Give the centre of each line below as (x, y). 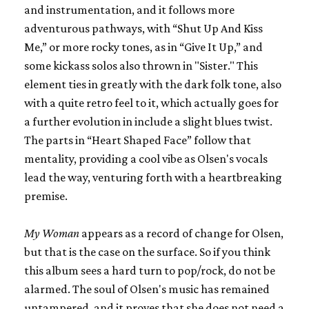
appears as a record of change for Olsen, (181, 233)
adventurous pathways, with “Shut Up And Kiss (143, 28)
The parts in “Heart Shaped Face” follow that (138, 140)
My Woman (52, 233)
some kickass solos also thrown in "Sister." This (141, 65)
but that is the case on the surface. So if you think (147, 251)
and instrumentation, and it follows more (129, 9)
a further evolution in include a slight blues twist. (148, 121)
